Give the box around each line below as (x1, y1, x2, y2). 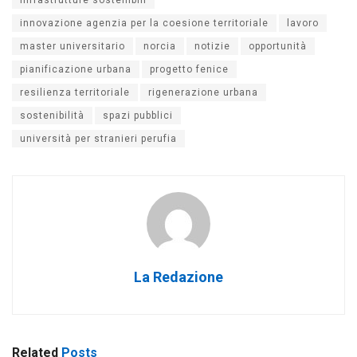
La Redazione (134, 268, 223, 285)
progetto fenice (150, 63, 229, 75)
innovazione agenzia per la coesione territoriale (20, 17, 269, 29)
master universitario (20, 40, 125, 52)
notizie (194, 40, 230, 52)
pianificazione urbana (20, 63, 131, 75)
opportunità (249, 40, 307, 52)
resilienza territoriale (20, 86, 130, 98)
